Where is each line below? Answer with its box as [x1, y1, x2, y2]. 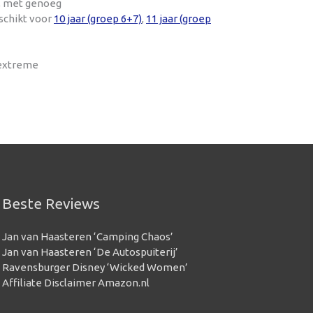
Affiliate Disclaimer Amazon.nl [1, 276, 150, 289]
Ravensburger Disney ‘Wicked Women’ [1, 261, 188, 273]
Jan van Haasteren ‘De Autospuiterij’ [1, 245, 178, 258]
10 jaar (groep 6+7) [54, 13, 142, 24]
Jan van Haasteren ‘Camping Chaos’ [1, 230, 173, 242]
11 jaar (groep [146, 13, 211, 24]
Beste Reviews [1, 194, 100, 212]
